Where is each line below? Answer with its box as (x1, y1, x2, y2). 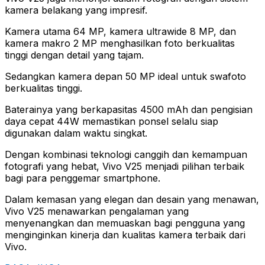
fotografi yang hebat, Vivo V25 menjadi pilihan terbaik (5, 160, 244, 172)
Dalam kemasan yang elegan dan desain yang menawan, (5, 193, 259, 205)
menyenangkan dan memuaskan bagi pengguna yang (5, 216, 245, 229)
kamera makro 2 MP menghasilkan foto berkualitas (5, 37, 235, 49)
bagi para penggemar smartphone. (5, 172, 160, 184)
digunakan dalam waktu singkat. (5, 127, 147, 139)
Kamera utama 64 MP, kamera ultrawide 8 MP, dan (5, 25, 236, 37)
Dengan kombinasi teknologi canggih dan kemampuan (5, 148, 247, 160)
